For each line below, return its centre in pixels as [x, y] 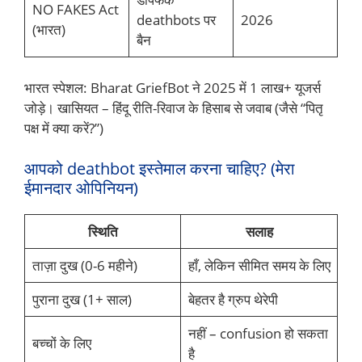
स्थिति [103, 231]
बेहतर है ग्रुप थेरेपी [233, 299]
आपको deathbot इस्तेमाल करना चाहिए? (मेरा [160, 168]
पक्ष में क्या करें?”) [64, 128]
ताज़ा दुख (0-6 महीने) [84, 265]
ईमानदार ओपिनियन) [81, 187]
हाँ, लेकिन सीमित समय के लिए [259, 265]
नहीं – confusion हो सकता [258, 333]
